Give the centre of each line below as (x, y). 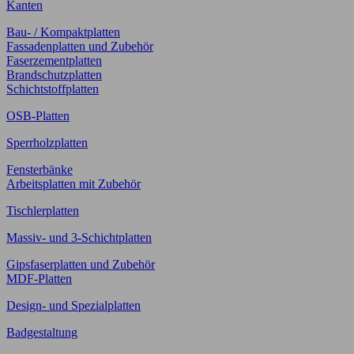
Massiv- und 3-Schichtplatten (79, 238)
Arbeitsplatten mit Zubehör (73, 184)
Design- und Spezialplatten (73, 306)
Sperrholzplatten (47, 143)
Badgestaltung (42, 333)
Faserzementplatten (54, 61)
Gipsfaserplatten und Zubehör (81, 265)
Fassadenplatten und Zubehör (80, 47)
